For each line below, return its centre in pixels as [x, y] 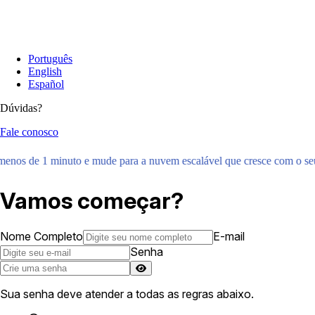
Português [50, 59]
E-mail [229, 237]
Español [46, 84]
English [45, 71]
